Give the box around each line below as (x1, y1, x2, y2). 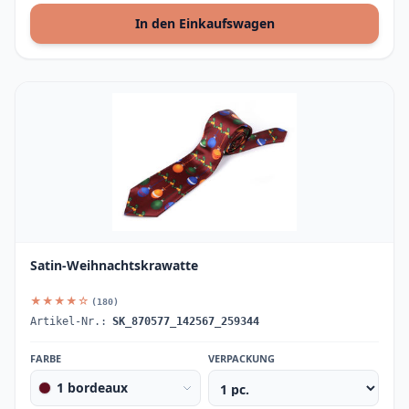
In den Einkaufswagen (134, 15, 275, 32)
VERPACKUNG (208, 351, 275, 365)
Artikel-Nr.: (30, 315, 107, 328)
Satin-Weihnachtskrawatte (30, 257, 198, 274)
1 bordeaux (57, 379, 128, 396)
